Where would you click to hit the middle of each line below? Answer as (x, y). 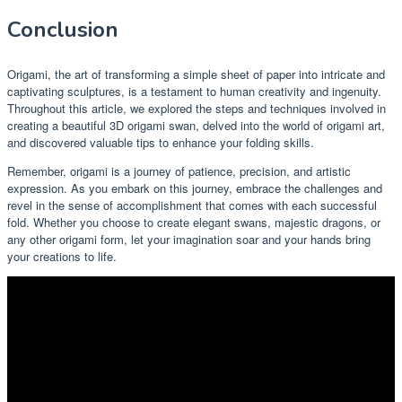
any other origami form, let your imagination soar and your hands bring (189, 239)
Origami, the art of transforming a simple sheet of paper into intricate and (196, 74)
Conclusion (63, 29)
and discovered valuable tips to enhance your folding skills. (161, 142)
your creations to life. (62, 256)
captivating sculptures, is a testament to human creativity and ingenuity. (194, 91)
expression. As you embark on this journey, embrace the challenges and (195, 188)
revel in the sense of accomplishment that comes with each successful (192, 205)
